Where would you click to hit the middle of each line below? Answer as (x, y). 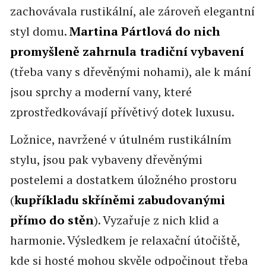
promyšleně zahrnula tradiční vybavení (127, 52)
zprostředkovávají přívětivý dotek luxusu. (122, 112)
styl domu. (39, 31)
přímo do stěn (52, 220)
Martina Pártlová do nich (145, 31)
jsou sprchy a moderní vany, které (101, 92)
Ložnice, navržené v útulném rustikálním (121, 140)
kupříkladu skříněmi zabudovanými (119, 200)
